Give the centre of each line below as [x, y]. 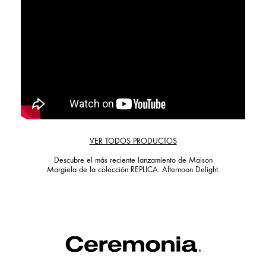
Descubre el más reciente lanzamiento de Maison [133, 161]
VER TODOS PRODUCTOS [133, 142]
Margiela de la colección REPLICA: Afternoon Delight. [133, 171]
